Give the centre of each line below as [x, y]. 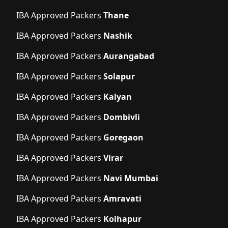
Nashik [118, 35]
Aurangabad [129, 56]
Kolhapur [122, 219]
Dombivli [122, 117]
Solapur [119, 76]
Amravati [122, 198]
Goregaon [123, 137]
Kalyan [118, 96]
